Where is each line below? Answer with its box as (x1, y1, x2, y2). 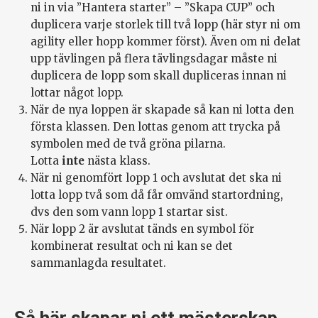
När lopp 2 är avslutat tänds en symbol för (30, 222, 254, 236)
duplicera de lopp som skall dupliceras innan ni (30, 69, 287, 83)
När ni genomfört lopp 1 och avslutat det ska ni (30, 171, 282, 185)
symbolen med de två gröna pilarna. (30, 137, 226, 151)
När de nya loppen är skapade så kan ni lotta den (30, 103, 294, 117)
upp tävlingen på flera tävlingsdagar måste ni (30, 52, 278, 66)
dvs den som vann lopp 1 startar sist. (30, 205, 228, 219)
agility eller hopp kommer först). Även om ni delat (30, 35, 301, 49)
